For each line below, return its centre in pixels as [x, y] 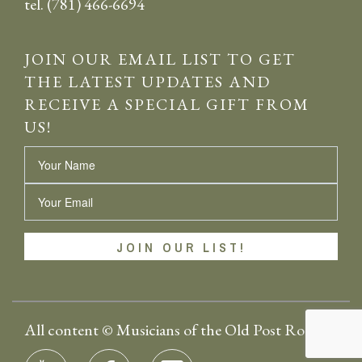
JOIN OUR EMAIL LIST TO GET [160, 59]
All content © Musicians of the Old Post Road [172, 330]
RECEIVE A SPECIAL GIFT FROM [167, 104]
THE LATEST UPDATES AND [147, 82]
